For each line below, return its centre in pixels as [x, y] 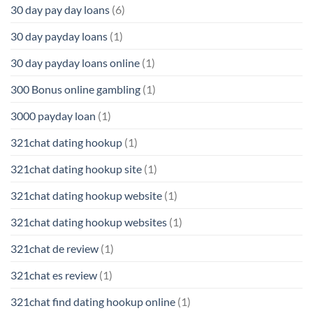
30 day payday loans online [75, 63]
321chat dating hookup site [76, 169]
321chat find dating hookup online [93, 302]
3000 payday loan [53, 116]
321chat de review [54, 249]
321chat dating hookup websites [89, 222]
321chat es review [54, 275]
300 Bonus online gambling [75, 89]
